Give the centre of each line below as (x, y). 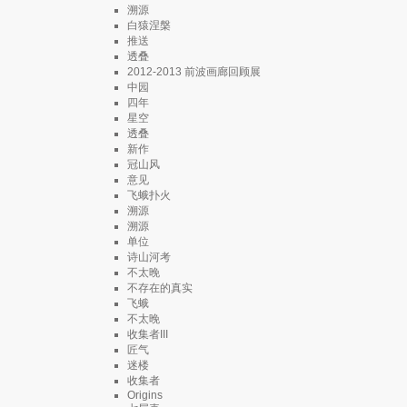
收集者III (148, 334)
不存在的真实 (160, 288)
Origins (145, 395)
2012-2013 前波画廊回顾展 (194, 71)
